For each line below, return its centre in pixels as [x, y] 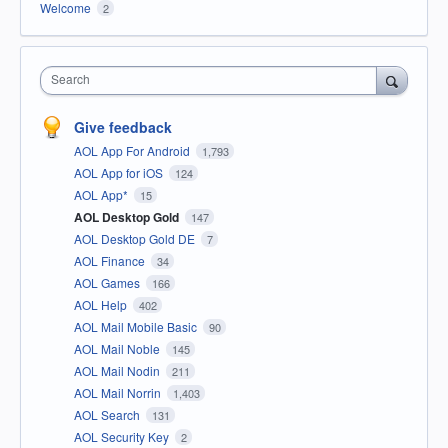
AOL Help [102, 304]
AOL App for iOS [120, 172]
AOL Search [108, 414]
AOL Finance [111, 260]
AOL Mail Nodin [118, 370]
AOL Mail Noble [118, 348]
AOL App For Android [133, 150]
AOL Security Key [123, 436]
